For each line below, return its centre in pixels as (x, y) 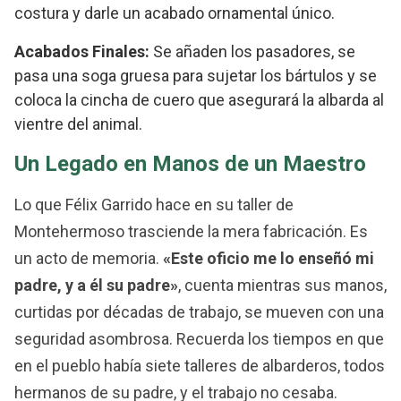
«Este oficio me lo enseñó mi (269, 259)
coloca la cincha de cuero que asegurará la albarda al (199, 100)
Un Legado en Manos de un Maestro (190, 164)
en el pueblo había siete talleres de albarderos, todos (200, 366)
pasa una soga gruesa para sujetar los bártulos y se (196, 76)
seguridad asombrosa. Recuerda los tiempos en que (199, 339)
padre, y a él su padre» (96, 286)
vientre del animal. (78, 124)
